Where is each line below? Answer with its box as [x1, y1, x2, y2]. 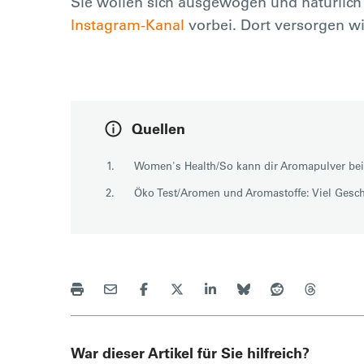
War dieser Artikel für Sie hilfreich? [71, 343, 310, 362]
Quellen [132, 119, 185, 138]
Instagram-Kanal [71, 15, 184, 34]
